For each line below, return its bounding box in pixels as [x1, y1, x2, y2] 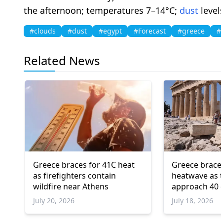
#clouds [30, 26, 56, 36]
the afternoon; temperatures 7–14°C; [24, 4, 180, 17]
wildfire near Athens [33, 181, 109, 192]
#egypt [99, 26, 122, 36]
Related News [24, 52, 100, 69]
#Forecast [134, 26, 166, 36]
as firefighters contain [33, 170, 116, 181]
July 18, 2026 [172, 195, 214, 205]
